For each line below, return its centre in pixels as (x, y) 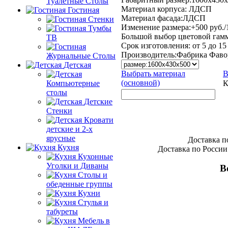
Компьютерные (73, 83)
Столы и (93, 175)
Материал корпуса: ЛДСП (166, 9)
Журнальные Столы (81, 56)
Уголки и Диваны (77, 166)
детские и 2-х (69, 129)
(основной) (140, 82)
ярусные (61, 138)
